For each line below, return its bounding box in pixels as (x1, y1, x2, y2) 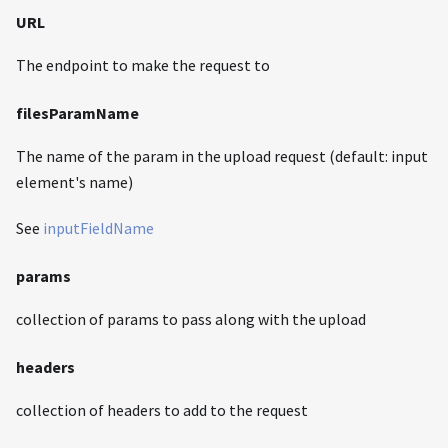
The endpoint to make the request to (16, 54, 270, 75)
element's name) (16, 171, 133, 192)
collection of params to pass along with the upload (16, 308, 366, 329)
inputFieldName (43, 217, 154, 238)
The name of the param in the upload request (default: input (16, 145, 428, 166)
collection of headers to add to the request (16, 399, 308, 420)
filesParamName (16, 102, 139, 123)
